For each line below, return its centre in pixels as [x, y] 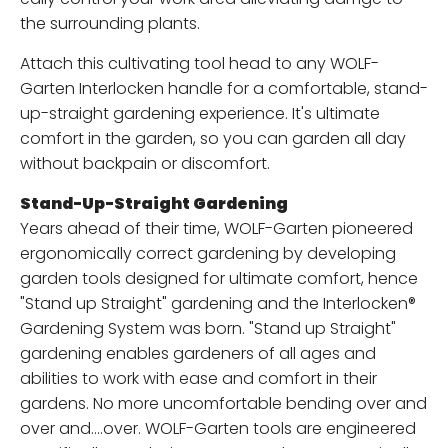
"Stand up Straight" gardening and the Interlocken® [218, 303]
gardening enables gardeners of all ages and [198, 353]
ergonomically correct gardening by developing [208, 253]
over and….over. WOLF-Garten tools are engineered [218, 428]
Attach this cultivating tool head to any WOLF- [199, 63]
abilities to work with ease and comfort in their [198, 378]
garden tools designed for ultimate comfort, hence [219, 278]
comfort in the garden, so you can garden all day [213, 138]
